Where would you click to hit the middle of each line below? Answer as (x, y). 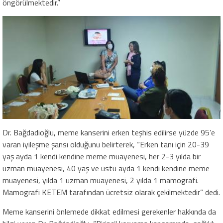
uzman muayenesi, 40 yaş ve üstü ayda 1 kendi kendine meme (106, 168)
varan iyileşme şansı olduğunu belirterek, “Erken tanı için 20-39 (106, 144)
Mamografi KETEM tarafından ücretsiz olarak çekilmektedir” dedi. (111, 192)
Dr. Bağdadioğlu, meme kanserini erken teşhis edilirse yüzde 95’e (109, 132)
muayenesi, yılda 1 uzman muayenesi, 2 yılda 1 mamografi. (101, 180)
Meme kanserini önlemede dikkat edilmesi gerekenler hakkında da (109, 211)
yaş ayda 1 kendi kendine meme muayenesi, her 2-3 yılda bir (102, 156)
